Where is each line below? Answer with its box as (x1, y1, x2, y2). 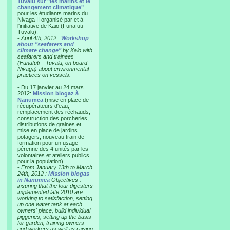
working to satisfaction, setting (17, 195, 92, 201)
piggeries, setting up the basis (17, 214, 91, 220)
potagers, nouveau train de (17, 133, 84, 140)
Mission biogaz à (33, 90, 79, 97)
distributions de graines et (17, 121, 81, 127)
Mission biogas (48, 170, 89, 177)
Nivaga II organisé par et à (17, 16, 83, 23)
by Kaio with (61, 47, 92, 53)
